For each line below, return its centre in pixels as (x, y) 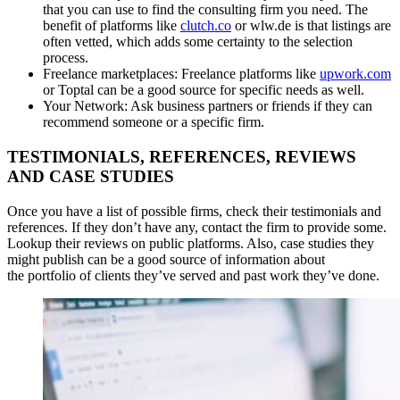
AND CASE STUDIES (91, 177)
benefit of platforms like (112, 26)
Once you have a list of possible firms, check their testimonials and (194, 211)
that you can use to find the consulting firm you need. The (205, 10)
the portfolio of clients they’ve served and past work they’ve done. (193, 275)
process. (66, 58)
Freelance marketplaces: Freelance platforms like (181, 74)
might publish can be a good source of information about (166, 259)
